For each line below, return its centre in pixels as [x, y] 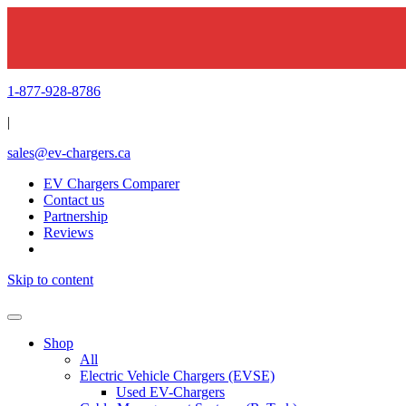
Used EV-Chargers [170, 392]
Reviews [68, 232]
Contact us [74, 200]
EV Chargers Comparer [111, 184]
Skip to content [50, 280]
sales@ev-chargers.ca [69, 153]
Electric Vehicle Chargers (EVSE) [177, 376]
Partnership [76, 216]
